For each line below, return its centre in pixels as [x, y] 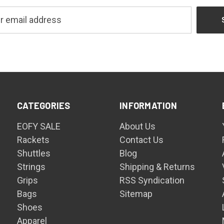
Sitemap [136, 193]
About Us [138, 126]
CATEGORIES [44, 105]
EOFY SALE [39, 126]
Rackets [33, 139]
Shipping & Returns [157, 166]
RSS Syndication [152, 180]
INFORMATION [148, 105]
